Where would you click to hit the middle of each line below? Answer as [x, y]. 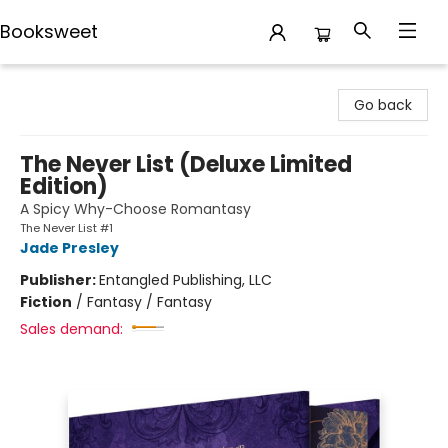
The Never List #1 [66, 228]
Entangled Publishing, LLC [185, 280]
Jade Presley [69, 248]
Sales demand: [71, 329]
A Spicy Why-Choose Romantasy [135, 209]
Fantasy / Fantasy [149, 302]
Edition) [64, 186]
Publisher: [59, 280]
